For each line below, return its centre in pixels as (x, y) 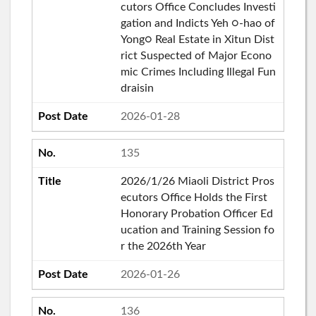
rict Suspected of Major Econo (196, 55)
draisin (137, 88)
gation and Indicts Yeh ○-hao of (197, 23)
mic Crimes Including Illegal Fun (198, 72)
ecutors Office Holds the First (194, 197)
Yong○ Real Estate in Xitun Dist (197, 39)
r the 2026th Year (163, 246)
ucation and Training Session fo (197, 230)
